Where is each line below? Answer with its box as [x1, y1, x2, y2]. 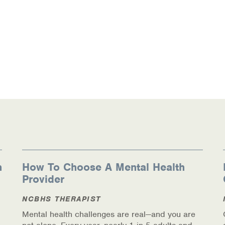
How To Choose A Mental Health [22, 160, 185, 174]
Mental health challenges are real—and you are [22, 209, 195, 219]
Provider [22, 172, 64, 186]
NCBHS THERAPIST [22, 194, 101, 203]
